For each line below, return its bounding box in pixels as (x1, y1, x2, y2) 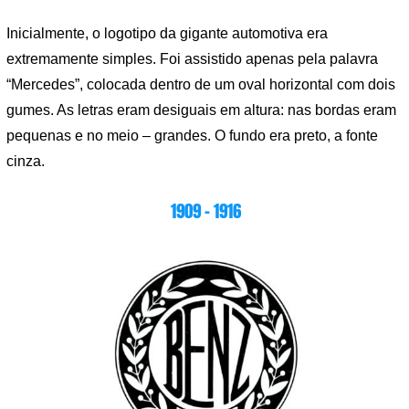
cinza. (6, 152, 45, 169)
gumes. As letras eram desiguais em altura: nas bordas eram (6, 101, 396, 118)
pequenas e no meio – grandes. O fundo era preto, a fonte (6, 127, 378, 143)
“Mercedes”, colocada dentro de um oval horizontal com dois (6, 76, 395, 92)
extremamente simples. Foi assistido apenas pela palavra (6, 50, 378, 67)
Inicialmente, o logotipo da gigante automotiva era (6, 25, 328, 41)
